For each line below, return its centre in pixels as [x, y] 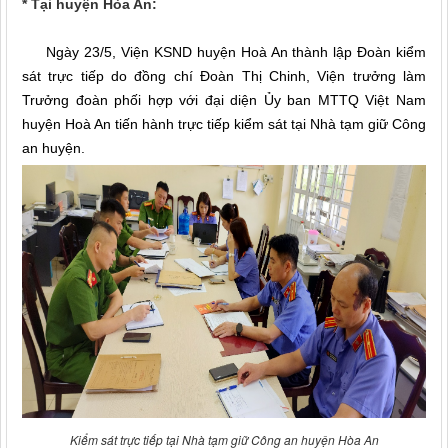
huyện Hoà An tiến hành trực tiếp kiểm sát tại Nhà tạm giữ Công [224, 124]
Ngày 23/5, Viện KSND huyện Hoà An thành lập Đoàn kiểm [224, 52]
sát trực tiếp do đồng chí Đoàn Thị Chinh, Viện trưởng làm [224, 76]
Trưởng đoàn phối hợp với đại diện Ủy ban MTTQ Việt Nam [224, 100]
